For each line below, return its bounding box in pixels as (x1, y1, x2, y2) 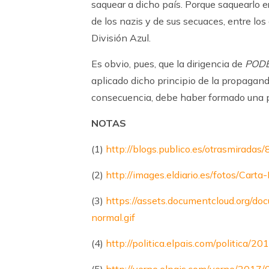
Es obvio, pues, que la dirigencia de (91, 58, 245, 70)
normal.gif (91, 211, 135, 223)
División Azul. (91, 32, 151, 44)
